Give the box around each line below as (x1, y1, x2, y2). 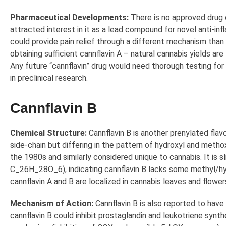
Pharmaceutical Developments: (10, 13, 129, 23)
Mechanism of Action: (10, 199, 93, 209)
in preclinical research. (10, 73, 88, 83)
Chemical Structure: (10, 128, 87, 138)
